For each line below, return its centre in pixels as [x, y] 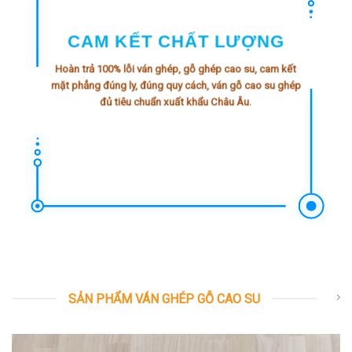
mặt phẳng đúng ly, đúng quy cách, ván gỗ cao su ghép [176, 85]
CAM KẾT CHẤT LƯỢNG [176, 41]
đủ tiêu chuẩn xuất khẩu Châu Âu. [176, 101]
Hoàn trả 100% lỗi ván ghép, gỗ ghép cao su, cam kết [176, 68]
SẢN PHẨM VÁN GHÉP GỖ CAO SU [164, 299]
